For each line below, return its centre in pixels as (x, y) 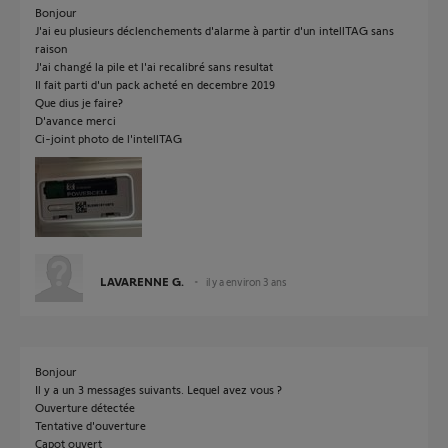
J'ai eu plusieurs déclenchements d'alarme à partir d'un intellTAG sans (214, 30)
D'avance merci (75, 120)
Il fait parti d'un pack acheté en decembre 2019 (155, 84)
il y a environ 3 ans (246, 281)
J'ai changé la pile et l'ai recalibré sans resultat (154, 66)
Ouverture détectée (85, 407)
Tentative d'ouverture (90, 425)
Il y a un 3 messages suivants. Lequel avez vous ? (158, 389)
